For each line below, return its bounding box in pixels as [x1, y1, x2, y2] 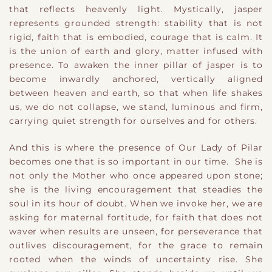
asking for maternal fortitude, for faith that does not [9, 212, 263, 222]
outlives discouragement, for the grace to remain [9, 240, 263, 250]
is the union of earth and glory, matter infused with [9, 46, 263, 56]
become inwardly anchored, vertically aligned [9, 74, 263, 84]
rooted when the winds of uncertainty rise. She [9, 254, 263, 264]
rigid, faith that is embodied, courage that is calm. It [9, 32, 263, 42]
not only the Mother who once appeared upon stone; [9, 170, 263, 180]
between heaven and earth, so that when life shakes [9, 88, 263, 98]
